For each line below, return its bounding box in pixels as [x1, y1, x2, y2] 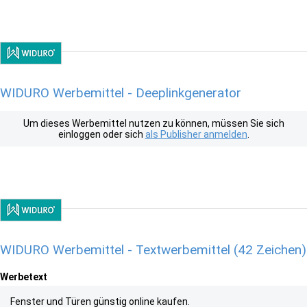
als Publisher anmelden [145, 129, 247, 140]
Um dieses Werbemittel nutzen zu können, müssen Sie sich [23, 118, 284, 129]
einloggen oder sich [58, 129, 145, 140]
